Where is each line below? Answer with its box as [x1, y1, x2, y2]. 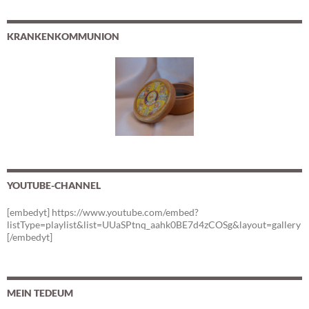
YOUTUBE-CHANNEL [7, 179, 101, 191]
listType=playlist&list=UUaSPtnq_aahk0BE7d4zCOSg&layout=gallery [7, 218, 301, 230]
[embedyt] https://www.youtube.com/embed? [7, 206, 199, 218]
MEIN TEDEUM [7, 286, 73, 299]
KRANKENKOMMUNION [7, 30, 119, 42]
